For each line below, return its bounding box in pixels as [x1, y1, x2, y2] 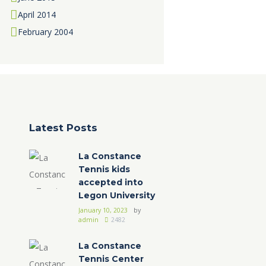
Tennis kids [78, 164, 130, 175]
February [17, 26, 54, 38]
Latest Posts [28, 122, 97, 134]
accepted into [78, 177, 143, 188]
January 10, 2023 [78, 206, 128, 215]
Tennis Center [78, 254, 144, 265]
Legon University [78, 190, 155, 201]
